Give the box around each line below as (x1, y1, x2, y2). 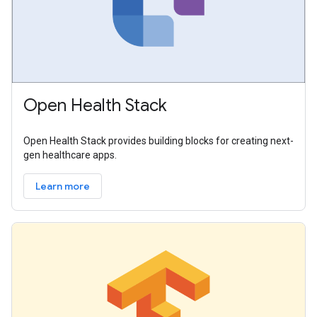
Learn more (35, 180, 90, 193)
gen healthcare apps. (23, 149, 117, 161)
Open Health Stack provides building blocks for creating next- (23, 135, 294, 147)
